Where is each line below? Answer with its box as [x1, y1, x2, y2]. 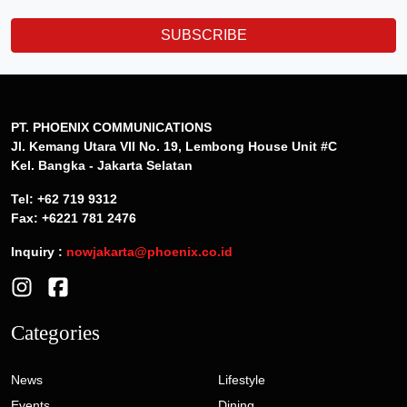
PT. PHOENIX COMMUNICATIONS [11, 120, 212, 135]
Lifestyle [218, 372, 265, 388]
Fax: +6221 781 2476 [11, 211, 136, 226]
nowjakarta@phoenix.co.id [66, 244, 233, 260]
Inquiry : [11, 244, 66, 260]
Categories [11, 321, 100, 345]
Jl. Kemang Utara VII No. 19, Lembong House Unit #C [11, 139, 337, 154]
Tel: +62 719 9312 [11, 192, 117, 207]
